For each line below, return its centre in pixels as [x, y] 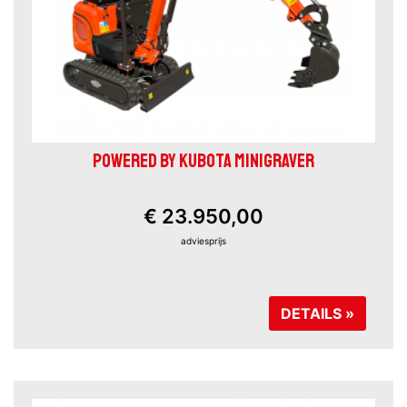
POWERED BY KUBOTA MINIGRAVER [203, 160]
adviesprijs [203, 240]
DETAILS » [318, 313]
